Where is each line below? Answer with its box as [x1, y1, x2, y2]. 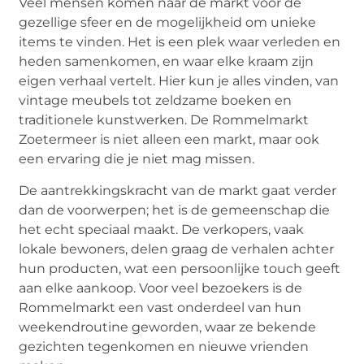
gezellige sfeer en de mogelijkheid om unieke [19, 15, 317, 31]
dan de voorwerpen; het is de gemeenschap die [19, 201, 331, 218]
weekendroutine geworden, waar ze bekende [19, 318, 317, 335]
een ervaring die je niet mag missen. [19, 151, 255, 167]
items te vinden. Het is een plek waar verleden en [19, 34, 341, 50]
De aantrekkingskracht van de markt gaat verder [19, 182, 337, 198]
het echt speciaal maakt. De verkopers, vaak [19, 221, 305, 237]
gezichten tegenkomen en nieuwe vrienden [19, 338, 310, 354]
